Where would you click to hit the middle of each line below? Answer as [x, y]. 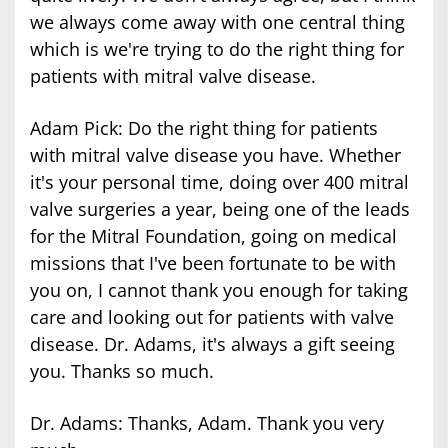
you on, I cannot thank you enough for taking [219, 290]
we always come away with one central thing [217, 22]
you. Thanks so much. [122, 371]
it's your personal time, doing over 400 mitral [219, 182]
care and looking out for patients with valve [212, 317]
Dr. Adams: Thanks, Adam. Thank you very [207, 423]
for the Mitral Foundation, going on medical [213, 236]
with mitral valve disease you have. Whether [215, 155]
